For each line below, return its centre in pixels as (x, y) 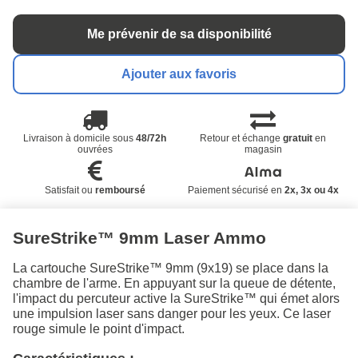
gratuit (298, 139)
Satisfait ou (70, 190)
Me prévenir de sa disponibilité (179, 34)
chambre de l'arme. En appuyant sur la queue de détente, (174, 283)
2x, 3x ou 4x (311, 190)
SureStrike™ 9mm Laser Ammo (139, 237)
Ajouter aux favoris (179, 74)
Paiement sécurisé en (236, 190)
